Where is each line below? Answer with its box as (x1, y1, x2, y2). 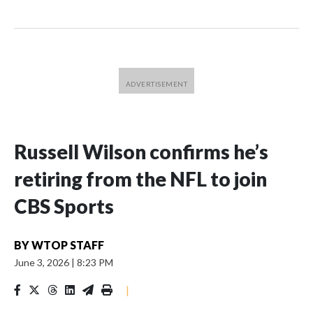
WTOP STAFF (31, 238, 104, 252)
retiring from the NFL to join (14, 167, 267, 191)
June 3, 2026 (14, 256, 71, 268)
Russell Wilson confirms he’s (14, 140, 268, 163)
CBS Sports (14, 194, 114, 218)
